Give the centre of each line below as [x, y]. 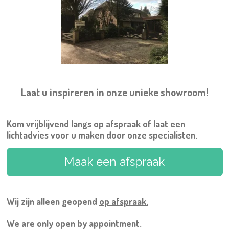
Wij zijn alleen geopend [53, 201]
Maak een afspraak [114, 162]
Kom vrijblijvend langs [50, 123]
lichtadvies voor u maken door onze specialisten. [103, 135]
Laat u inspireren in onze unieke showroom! [114, 92]
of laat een [163, 123]
